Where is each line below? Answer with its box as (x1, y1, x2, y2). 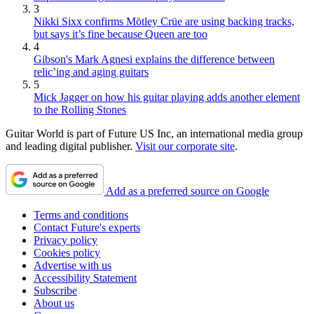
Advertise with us (34, 259, 111, 271)
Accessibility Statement (34, 271, 137, 284)
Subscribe (34, 284, 77, 296)
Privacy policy (34, 233, 97, 246)
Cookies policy (34, 246, 100, 259)
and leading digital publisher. (6, 139, 135, 152)
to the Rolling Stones (34, 103, 126, 116)
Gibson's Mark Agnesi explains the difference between (34, 53, 275, 65)
